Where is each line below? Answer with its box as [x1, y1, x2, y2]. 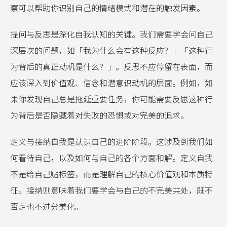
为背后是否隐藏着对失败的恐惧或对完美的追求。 [10, 109, 188, 121]
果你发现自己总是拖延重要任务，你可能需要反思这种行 [10, 93, 213, 105]
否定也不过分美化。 [10, 200, 83, 212]
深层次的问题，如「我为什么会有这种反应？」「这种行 [10, 44, 213, 56]
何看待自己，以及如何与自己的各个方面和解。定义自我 [10, 152, 213, 164]
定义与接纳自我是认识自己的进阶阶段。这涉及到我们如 [10, 135, 213, 147]
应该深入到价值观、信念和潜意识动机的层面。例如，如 [10, 77, 213, 89]
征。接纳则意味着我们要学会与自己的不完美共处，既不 [10, 184, 213, 196]
